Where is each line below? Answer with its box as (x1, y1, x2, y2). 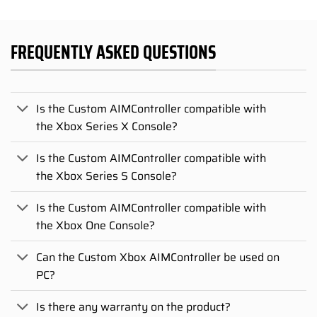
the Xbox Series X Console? (36, 117, 178, 135)
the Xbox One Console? (36, 216, 156, 234)
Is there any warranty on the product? (36, 297, 231, 316)
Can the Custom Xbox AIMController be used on (36, 248, 280, 266)
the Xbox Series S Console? (36, 166, 178, 185)
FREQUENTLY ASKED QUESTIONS (11, 38, 216, 67)
